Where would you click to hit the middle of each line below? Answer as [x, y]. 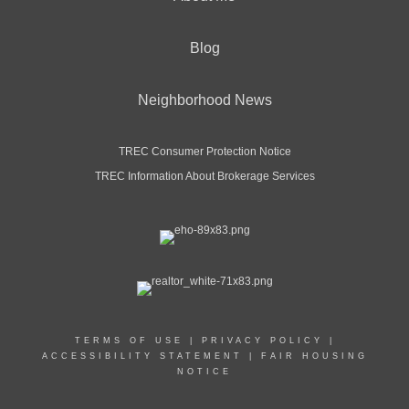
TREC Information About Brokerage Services [204, 176]
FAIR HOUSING [314, 356]
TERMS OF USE [129, 341]
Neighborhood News [204, 100]
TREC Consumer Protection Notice [204, 152]
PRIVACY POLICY [262, 341]
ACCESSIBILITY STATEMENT [142, 356]
